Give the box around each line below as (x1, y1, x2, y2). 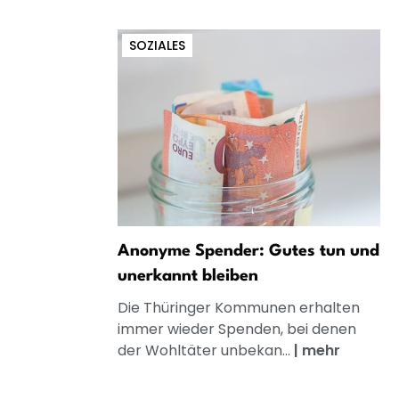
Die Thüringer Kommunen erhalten (118, 297, 360, 319)
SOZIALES (129, 36, 185, 54)
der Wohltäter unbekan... (118, 340, 294, 362)
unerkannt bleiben (118, 268, 258, 285)
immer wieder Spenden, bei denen (118, 319, 356, 340)
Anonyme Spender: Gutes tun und (118, 243, 379, 260)
